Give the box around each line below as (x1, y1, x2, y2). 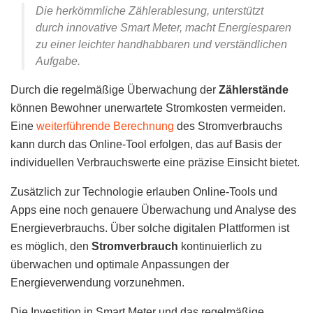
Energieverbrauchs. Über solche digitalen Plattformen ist (10, 221, 289, 234)
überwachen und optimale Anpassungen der (10, 258, 229, 270)
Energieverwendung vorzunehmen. (10, 276, 184, 289)
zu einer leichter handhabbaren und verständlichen (36, 38, 287, 50)
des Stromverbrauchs (174, 119, 282, 132)
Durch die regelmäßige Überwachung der (10, 83, 219, 96)
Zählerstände (219, 83, 289, 96)
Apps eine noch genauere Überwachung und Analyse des (10, 203, 296, 216)
